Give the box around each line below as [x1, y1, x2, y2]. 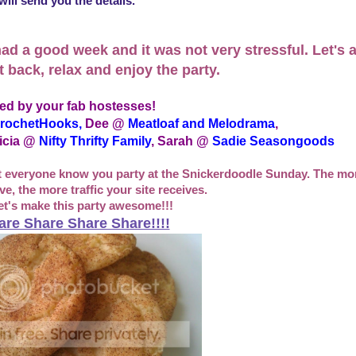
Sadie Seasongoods [211, 134, 335, 148]
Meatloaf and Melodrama [128, 117, 275, 130]
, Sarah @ [150, 134, 212, 148]
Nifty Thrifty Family [38, 134, 151, 148]
